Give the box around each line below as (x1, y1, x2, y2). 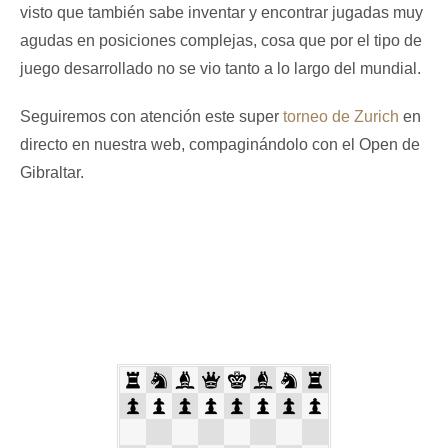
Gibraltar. (20, 164, 84, 182)
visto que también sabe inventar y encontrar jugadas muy (20, 4, 423, 22)
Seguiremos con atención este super (20, 108, 283, 126)
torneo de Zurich (283, 108, 399, 126)
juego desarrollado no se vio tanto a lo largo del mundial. (20, 60, 421, 78)
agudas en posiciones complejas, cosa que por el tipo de (20, 32, 422, 50)
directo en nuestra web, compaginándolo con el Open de (20, 136, 420, 154)
